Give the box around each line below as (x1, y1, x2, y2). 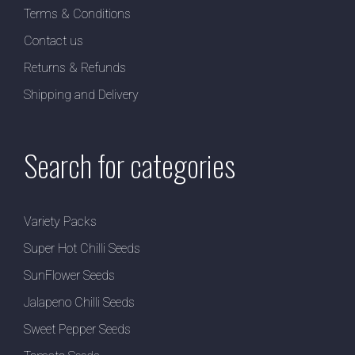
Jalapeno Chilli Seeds (24, 294, 135, 310)
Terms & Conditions (24, 6, 131, 21)
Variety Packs (24, 213, 97, 229)
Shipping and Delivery (24, 86, 139, 102)
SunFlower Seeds (24, 267, 115, 283)
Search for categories (24, 142, 235, 187)
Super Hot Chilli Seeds (24, 240, 140, 256)
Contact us (24, 32, 83, 48)
